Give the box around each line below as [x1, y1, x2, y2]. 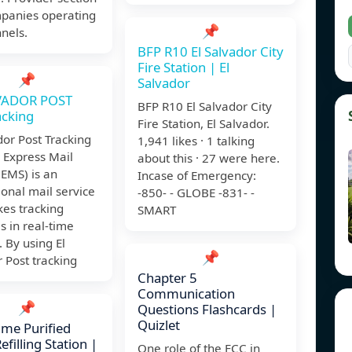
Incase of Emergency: [137, 167, 256, 184]
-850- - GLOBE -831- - [137, 185, 255, 201]
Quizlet [137, 316, 180, 335]
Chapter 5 [137, 269, 197, 288]
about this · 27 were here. [137, 150, 280, 167]
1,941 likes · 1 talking [137, 133, 255, 149]
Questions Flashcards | [137, 300, 277, 319]
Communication [137, 284, 235, 303]
